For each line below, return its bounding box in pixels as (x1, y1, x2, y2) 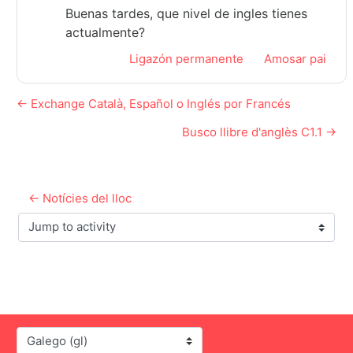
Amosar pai (264, 51, 326, 67)
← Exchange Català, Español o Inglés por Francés (17, 96, 291, 112)
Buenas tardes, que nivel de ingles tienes (65, 6, 307, 22)
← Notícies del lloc (28, 191, 132, 206)
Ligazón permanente (129, 51, 243, 67)
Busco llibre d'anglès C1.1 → (182, 124, 336, 140)
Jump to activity (17, 227, 115, 243)
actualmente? (65, 24, 145, 41)
